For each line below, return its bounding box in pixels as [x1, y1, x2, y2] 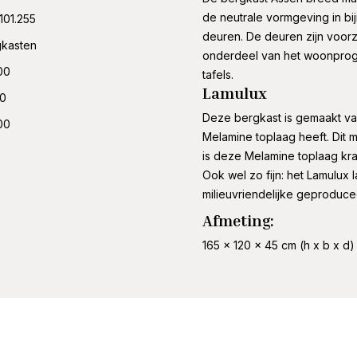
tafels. [202, 68, 233, 82]
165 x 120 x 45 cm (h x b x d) [202, 238, 355, 253]
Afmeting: [202, 210, 274, 230]
